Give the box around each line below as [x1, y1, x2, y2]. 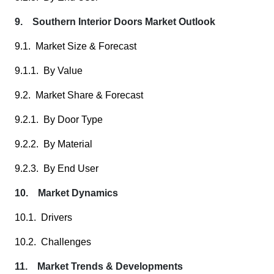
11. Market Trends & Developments [15, 261, 183, 272]
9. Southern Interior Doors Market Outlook [15, 17, 215, 27]
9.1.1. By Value [15, 65, 83, 76]
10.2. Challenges [15, 237, 91, 247]
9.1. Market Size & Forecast [15, 41, 136, 51]
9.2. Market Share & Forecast [15, 90, 143, 100]
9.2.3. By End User [15, 163, 98, 174]
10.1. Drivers [15, 212, 72, 223]
